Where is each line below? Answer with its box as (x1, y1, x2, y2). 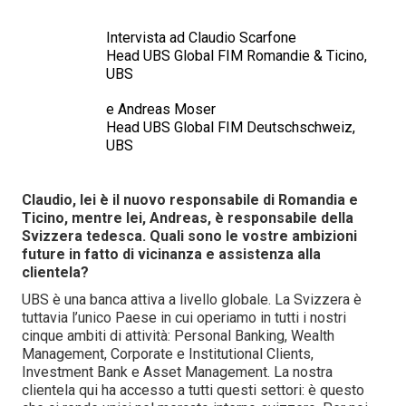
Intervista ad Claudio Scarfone (106, 29, 300, 46)
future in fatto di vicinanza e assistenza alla (22, 246, 321, 263)
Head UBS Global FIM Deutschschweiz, (106, 119, 355, 136)
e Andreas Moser (106, 101, 219, 118)
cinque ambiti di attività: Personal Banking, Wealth (22, 327, 334, 344)
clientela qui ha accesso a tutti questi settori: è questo (22, 382, 364, 399)
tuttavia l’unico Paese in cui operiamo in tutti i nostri (22, 309, 346, 326)
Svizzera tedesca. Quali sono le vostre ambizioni (22, 227, 357, 245)
